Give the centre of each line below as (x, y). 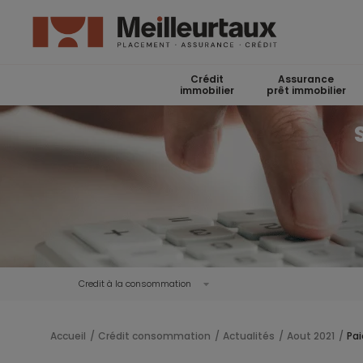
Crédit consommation (154, 336)
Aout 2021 (311, 336)
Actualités (249, 336)
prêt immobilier (306, 90)
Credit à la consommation (135, 284)
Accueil (68, 336)
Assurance (306, 79)
